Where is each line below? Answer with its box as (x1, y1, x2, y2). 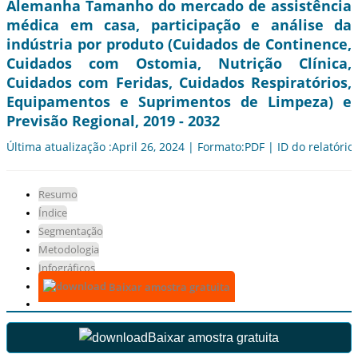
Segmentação (38, 224, 103, 239)
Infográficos (38, 261, 95, 276)
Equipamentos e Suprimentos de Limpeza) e (6, 92, 352, 112)
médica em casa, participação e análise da (6, 15, 352, 35)
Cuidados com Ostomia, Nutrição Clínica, (6, 54, 352, 74)
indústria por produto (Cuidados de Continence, (6, 34, 352, 54)
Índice (38, 205, 67, 221)
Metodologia (38, 242, 99, 257)
